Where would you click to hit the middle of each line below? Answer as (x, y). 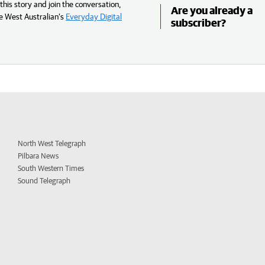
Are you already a (211, 11)
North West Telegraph (52, 143)
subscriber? (198, 23)
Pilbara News (38, 156)
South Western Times (51, 168)
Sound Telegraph (44, 180)
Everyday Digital (94, 16)
